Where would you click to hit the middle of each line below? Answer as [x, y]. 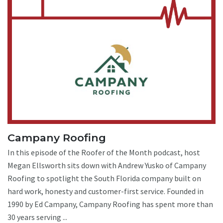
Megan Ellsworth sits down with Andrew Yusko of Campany [107, 166]
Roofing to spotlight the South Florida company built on [104, 178]
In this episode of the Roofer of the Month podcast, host [104, 153]
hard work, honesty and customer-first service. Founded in [106, 191]
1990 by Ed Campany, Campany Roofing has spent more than [110, 204]
